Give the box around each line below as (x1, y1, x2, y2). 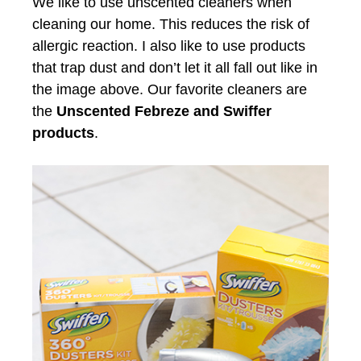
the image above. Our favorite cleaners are (32, 81, 307, 98)
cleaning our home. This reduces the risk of (32, 15, 309, 32)
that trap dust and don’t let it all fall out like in (32, 59, 317, 76)
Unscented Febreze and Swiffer (56, 102, 272, 119)
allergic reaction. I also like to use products (32, 37, 305, 54)
